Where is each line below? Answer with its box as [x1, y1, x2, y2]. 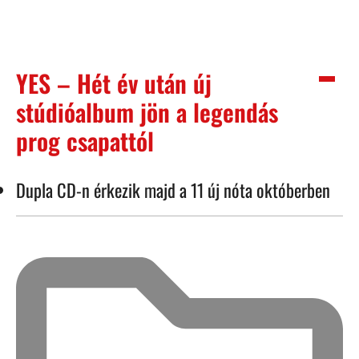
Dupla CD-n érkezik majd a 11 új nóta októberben [16, 176, 330, 204]
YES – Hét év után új [16, 65, 212, 102]
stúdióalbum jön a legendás [16, 94, 278, 131]
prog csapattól [16, 123, 154, 159]
